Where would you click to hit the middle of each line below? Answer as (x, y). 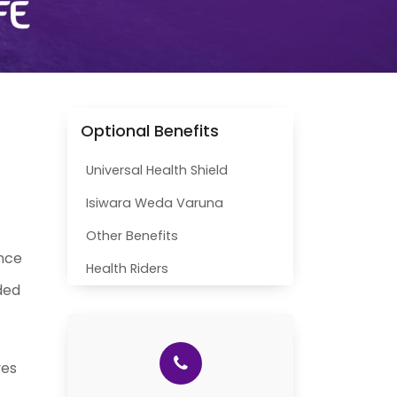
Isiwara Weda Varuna (155, 202)
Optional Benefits (150, 131)
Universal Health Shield (157, 170)
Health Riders (127, 268)
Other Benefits (132, 235)
